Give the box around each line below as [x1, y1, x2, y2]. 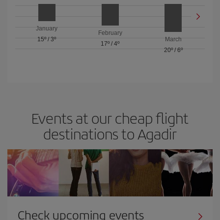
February [98, 29, 122, 36]
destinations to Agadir [43, 123, 177, 144]
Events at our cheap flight [31, 107, 189, 128]
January [36, 25, 58, 32]
